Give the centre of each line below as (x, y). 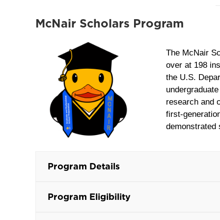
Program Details (84, 166)
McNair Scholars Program (110, 23)
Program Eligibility (89, 197)
